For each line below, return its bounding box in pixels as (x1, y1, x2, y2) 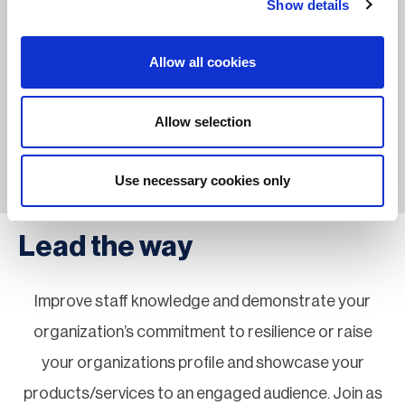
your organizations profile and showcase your (41, 354, 364, 372)
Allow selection (154, 113, 251, 129)
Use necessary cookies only (115, 173, 290, 188)
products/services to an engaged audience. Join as (23, 385, 382, 402)
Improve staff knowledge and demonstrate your (34, 293, 371, 310)
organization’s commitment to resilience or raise (33, 324, 372, 341)
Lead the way (18, 232, 193, 262)
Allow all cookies (149, 54, 256, 70)
